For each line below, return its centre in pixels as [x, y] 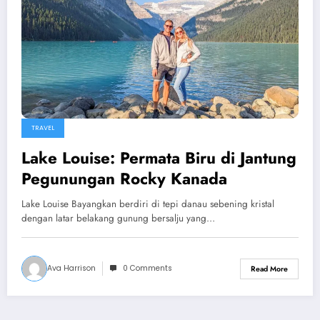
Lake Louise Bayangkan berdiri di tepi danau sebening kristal [148, 204]
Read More [269, 269]
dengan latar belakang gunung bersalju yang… [118, 219]
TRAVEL [43, 128]
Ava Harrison [71, 269]
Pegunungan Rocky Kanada [124, 179]
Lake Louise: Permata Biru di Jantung [159, 158]
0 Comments [147, 269]
